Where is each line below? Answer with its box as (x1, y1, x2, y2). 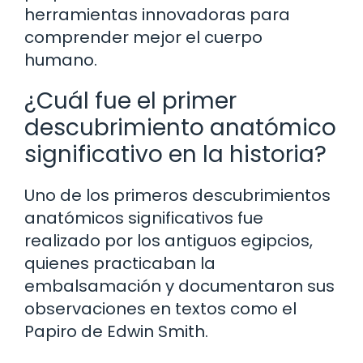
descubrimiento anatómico (24, 112, 336, 144)
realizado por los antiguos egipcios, (24, 229, 313, 253)
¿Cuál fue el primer (24, 85, 237, 117)
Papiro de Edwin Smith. (24, 320, 208, 344)
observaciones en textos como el (24, 297, 297, 321)
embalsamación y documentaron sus (24, 275, 335, 298)
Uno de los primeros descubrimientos (24, 184, 331, 207)
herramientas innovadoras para (24, 3, 290, 27)
